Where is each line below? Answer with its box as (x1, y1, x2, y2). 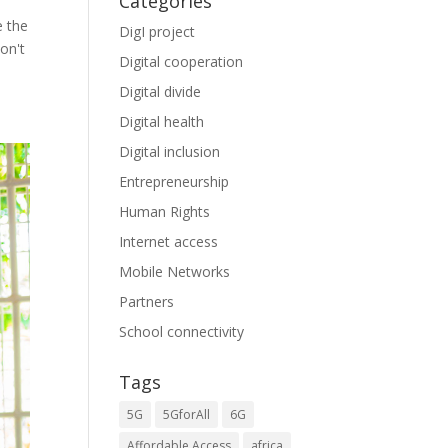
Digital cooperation (119, 52, 244, 71)
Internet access (119, 232, 219, 251)
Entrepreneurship (119, 172, 230, 191)
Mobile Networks (119, 262, 231, 281)
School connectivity (119, 322, 245, 341)
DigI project (119, 22, 196, 41)
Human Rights (119, 202, 211, 221)
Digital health (119, 112, 205, 131)
